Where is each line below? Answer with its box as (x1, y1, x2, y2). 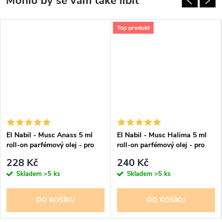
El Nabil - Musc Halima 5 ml (117, 130, 207, 140)
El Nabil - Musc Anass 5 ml (6, 130, 93, 140)
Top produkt (117, 23, 150, 32)
